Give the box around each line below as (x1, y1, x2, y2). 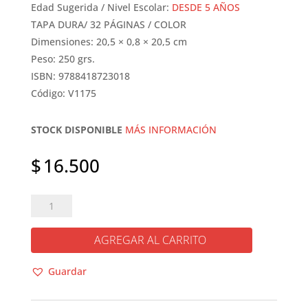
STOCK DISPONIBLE (30, 123, 122, 137)
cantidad (30, 290, 71, 304)
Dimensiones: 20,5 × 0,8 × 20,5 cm (30, 35, 187, 49)
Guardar (47, 264, 87, 278)
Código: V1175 (30, 87, 96, 100)
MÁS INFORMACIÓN (124, 123, 217, 137)
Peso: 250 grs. (30, 52, 95, 66)
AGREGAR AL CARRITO (93, 232, 206, 248)
